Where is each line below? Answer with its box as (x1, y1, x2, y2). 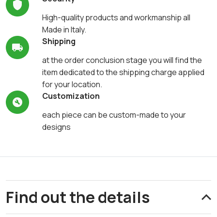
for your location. (42, 79, 102, 90)
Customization (42, 91, 100, 102)
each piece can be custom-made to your (42, 109, 186, 121)
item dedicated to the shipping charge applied (42, 67, 204, 78)
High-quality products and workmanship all (42, 12, 190, 23)
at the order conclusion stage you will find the (42, 55, 202, 66)
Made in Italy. (42, 24, 86, 35)
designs (42, 122, 71, 133)
